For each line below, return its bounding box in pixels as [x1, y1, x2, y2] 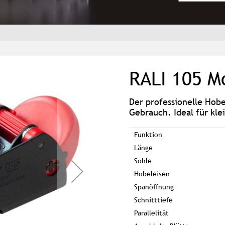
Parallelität [134, 208, 169, 217]
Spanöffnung [134, 182, 174, 191]
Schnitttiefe [134, 195, 173, 204]
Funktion [134, 130, 162, 139]
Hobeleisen [134, 169, 170, 178]
